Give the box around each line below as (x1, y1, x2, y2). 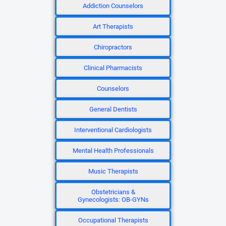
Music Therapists (88, 167, 138, 175)
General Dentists (89, 105, 137, 113)
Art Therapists (93, 23, 133, 30)
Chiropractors (94, 43, 132, 51)
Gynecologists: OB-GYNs (77, 196, 149, 203)
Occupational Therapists (78, 216, 148, 224)
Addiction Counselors (83, 2, 143, 10)
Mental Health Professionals (72, 147, 154, 154)
